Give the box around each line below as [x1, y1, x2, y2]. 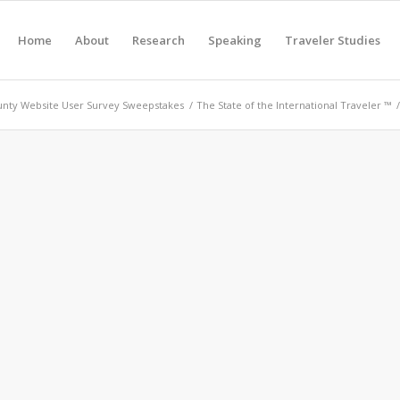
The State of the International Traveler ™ [196, 98, 391, 112]
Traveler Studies [285, 32, 380, 48]
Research [132, 32, 185, 48]
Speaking [208, 32, 262, 48]
